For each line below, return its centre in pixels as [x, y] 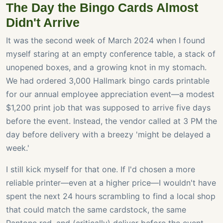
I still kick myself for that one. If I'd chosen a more [101, 169]
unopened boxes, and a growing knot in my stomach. [106, 67]
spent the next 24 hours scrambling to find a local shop [111, 196]
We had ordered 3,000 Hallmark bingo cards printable [108, 81]
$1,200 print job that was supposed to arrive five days [108, 108]
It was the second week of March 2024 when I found [106, 41]
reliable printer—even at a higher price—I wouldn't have [111, 183]
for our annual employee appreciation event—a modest [110, 94]
